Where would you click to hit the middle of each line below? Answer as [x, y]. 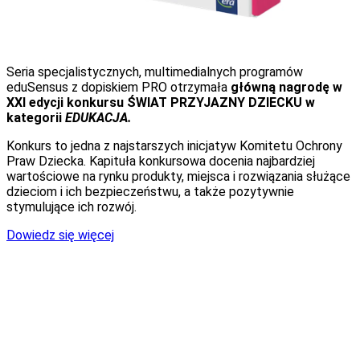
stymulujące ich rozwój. [73, 207]
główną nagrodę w [286, 88]
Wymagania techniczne [107, 286]
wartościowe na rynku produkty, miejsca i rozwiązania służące [178, 177]
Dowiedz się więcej [60, 235]
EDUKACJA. [98, 118]
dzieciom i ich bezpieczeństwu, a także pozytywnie [150, 192]
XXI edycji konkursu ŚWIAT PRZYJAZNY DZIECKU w [161, 103]
